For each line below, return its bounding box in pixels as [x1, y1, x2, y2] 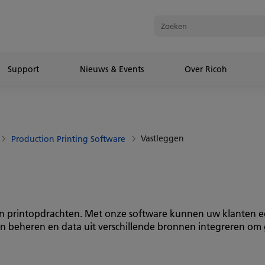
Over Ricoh [185, 64, 227, 75]
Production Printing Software [11, 134, 125, 144]
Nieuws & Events [80, 64, 144, 75]
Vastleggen [141, 133, 184, 144]
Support [8, 64, 39, 75]
